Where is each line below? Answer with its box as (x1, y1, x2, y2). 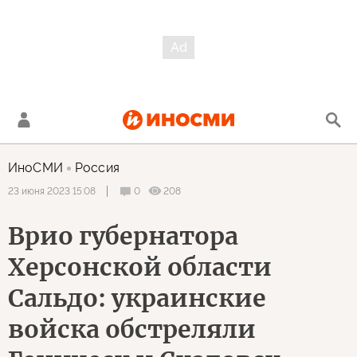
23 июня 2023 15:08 (8, 186, 96, 197)
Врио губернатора (8, 221, 238, 251)
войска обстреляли (8, 314, 256, 344)
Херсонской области (8, 252, 272, 282)
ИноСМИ (8, 160, 63, 175)
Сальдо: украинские (8, 283, 266, 313)
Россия (74, 160, 120, 175)
